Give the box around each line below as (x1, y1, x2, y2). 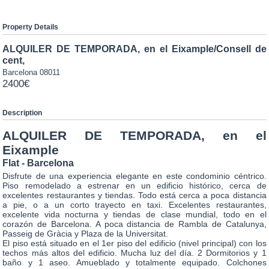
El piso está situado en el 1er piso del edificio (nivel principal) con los (2, 238, 267, 248)
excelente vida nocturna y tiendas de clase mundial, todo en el (2, 209, 267, 219)
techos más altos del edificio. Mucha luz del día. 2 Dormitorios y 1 (2, 247, 267, 258)
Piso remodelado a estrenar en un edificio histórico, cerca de (2, 180, 267, 190)
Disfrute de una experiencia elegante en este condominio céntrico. (2, 171, 267, 181)
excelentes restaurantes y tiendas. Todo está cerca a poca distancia (2, 190, 267, 200)
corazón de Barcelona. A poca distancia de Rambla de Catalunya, (2, 219, 267, 229)
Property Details (2, 22, 59, 31)
